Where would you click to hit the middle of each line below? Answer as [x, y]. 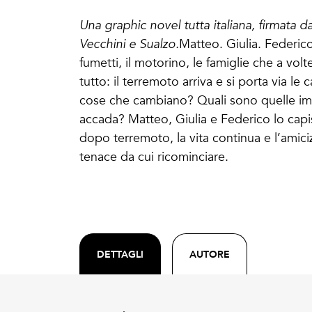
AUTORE [210, 254]
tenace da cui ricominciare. [154, 157]
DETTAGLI [120, 254]
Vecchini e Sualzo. [129, 44]
